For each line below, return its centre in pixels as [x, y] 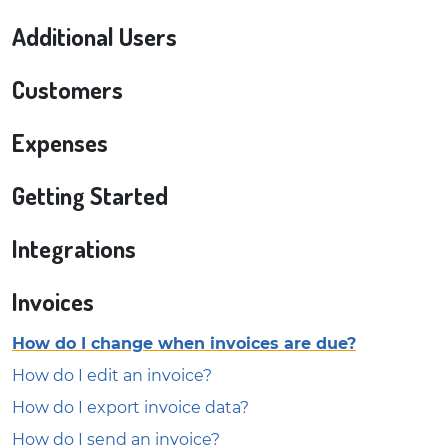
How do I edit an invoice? [112, 375]
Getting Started [90, 195]
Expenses [60, 142]
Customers [67, 89]
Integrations [74, 248]
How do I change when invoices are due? [184, 343]
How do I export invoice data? [130, 407]
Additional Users [94, 36]
